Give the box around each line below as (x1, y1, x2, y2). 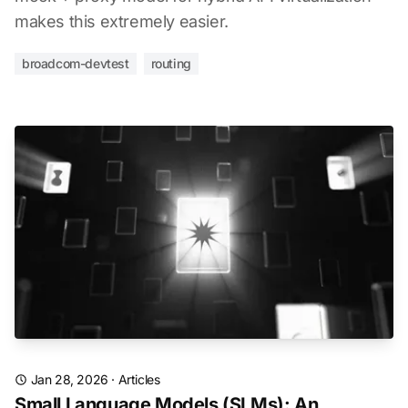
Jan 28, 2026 (30, 372, 108, 387)
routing (150, 56, 191, 71)
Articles (117, 372, 160, 387)
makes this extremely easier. (15, 12, 229, 31)
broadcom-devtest (22, 56, 129, 71)
